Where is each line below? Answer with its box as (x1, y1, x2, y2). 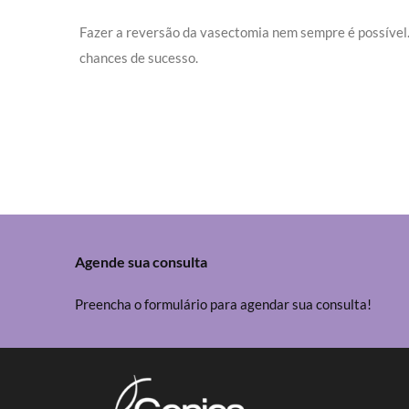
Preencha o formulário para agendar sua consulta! (75, 296, 372, 312)
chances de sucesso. (79, 49, 198, 66)
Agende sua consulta (75, 253, 207, 270)
